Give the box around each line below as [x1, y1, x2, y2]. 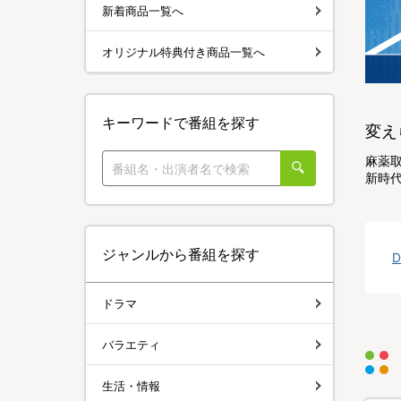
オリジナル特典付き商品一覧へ [102, 44, 265, 59]
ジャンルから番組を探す [102, 245, 260, 263]
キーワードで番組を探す [102, 114, 260, 132]
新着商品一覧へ [102, 3, 183, 18]
